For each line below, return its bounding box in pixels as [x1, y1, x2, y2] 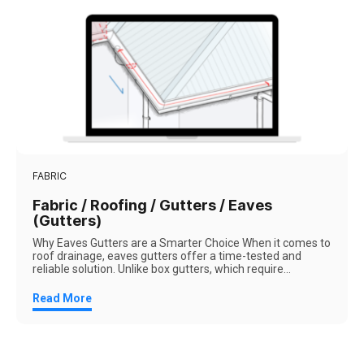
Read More [32, 292, 92, 305]
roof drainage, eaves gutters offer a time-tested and [32, 249, 301, 262]
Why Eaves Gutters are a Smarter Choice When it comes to [32, 236, 331, 249]
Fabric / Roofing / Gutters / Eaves [32, 197, 272, 214]
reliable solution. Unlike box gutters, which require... [32, 262, 291, 275]
